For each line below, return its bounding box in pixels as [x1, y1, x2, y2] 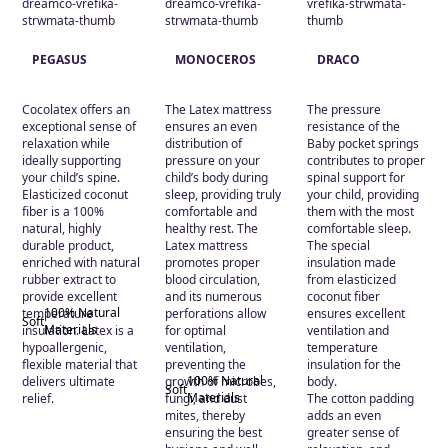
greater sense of [307, 424, 400, 441]
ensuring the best [164, 424, 262, 441]
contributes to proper [307, 152, 426, 169]
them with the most [307, 203, 415, 220]
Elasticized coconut [22, 186, 128, 203]
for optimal [164, 322, 226, 339]
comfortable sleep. [307, 220, 412, 237]
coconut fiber [307, 288, 381, 305]
